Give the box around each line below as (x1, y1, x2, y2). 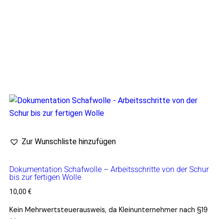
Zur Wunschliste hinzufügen (21, 137, 116, 147)
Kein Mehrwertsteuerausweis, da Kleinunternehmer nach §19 (9, 205, 208, 215)
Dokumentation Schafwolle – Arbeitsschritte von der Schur (9, 165, 209, 175)
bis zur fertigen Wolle (9, 173, 81, 182)
